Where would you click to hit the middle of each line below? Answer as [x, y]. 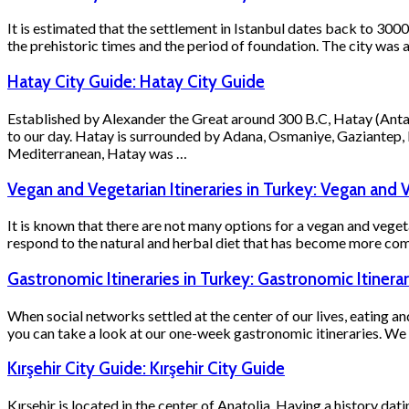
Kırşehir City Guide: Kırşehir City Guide [146, 369]
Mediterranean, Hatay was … [97, 152]
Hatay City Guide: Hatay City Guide [136, 82]
